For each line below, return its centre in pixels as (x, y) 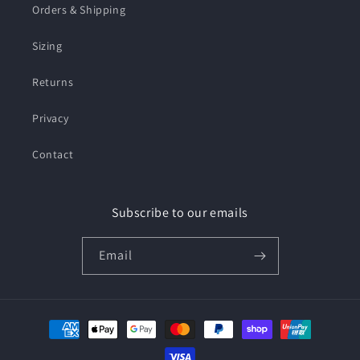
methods (51, 344)
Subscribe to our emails (180, 213)
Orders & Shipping (79, 10)
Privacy (51, 118)
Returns (53, 82)
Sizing (47, 46)
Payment (51, 322)
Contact (53, 154)
